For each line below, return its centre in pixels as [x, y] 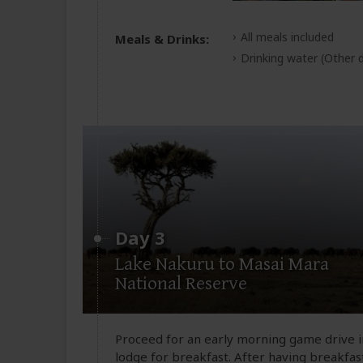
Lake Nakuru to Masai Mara [222, 264]
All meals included [287, 37]
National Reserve [181, 283]
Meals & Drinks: [162, 39]
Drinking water [281, 58]
